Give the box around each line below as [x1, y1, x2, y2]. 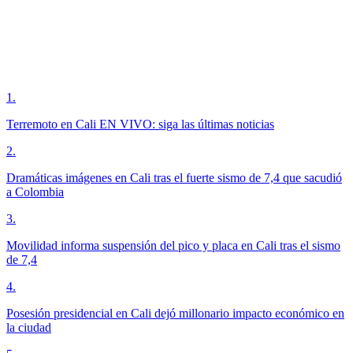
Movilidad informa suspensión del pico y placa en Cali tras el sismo [6, 239, 340, 253]
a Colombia [6, 185, 64, 199]
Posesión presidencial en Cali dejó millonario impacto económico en [6, 307, 344, 321]
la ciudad [6, 321, 51, 335]
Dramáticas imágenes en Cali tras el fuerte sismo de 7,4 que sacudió [6, 171, 342, 185]
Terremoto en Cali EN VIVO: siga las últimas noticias [6, 117, 274, 132]
